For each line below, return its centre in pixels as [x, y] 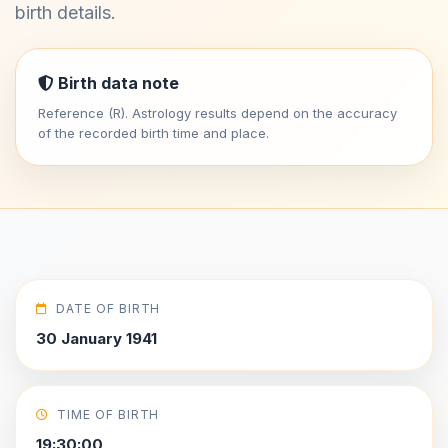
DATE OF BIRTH [108, 308]
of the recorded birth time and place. [153, 133]
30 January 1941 [96, 338]
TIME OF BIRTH [108, 414]
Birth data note [116, 83]
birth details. [65, 12]
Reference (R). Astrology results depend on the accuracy [217, 113]
